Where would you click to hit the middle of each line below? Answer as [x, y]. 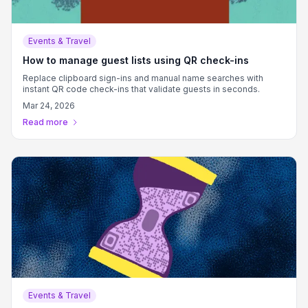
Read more [45, 122]
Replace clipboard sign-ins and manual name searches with [143, 78]
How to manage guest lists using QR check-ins [136, 60]
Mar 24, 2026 [49, 106]
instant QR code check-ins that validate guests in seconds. [141, 89]
